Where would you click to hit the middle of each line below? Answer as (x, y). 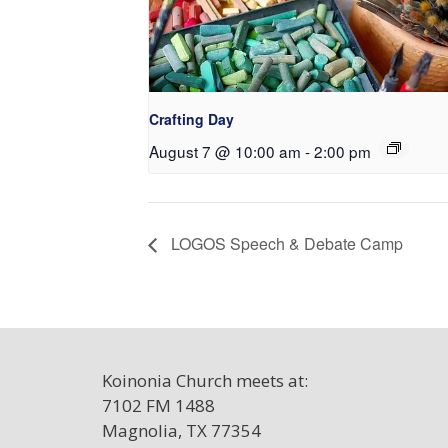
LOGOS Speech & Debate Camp (285, 244)
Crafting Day (191, 118)
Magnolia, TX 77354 (181, 431)
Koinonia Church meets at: (205, 381)
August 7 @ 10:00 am (225, 150)
